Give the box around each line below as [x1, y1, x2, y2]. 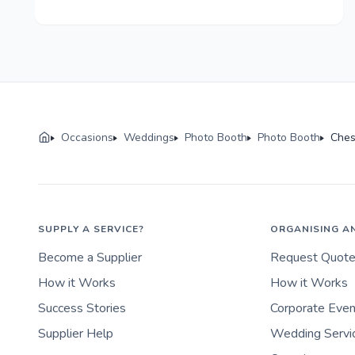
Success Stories [38, 300, 126, 318]
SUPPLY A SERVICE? [38, 223, 144, 236]
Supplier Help [38, 325, 113, 343]
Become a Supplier [38, 249, 142, 267]
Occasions [61, 130, 113, 146]
